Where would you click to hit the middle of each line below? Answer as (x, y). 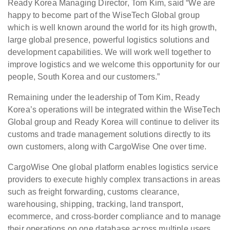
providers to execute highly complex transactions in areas (114, 179)
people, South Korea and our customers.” (84, 77)
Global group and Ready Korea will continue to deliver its (114, 122)
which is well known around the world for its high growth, (112, 27)
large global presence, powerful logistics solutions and (109, 40)
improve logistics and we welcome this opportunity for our (114, 64)
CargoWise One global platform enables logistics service (113, 167)
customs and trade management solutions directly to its (109, 134)
